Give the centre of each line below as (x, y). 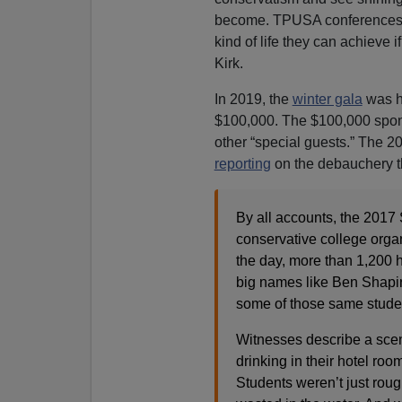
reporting (242, 163)
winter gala (327, 99)
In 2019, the (253, 99)
